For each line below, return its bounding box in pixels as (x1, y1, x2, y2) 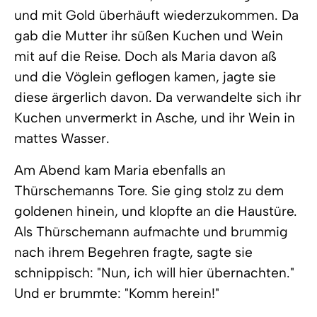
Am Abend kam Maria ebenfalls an (14, 162, 226, 178)
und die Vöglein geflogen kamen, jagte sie (14, 69, 276, 85)
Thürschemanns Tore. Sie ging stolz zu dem (14, 183, 284, 199)
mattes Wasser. (14, 130, 110, 146)
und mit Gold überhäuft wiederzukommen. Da (14, 7, 299, 23)
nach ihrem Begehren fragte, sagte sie (14, 244, 253, 260)
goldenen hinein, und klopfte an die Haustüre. (14, 203, 297, 219)
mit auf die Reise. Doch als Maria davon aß (14, 48, 277, 64)
